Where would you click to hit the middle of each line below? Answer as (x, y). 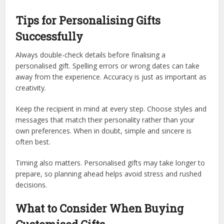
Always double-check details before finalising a (91, 54)
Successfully (49, 36)
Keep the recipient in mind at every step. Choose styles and (111, 108)
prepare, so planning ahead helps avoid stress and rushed (109, 173)
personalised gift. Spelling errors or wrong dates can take (108, 65)
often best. (33, 141)
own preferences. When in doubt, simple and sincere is (104, 130)
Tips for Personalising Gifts (88, 20)
